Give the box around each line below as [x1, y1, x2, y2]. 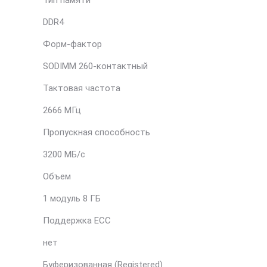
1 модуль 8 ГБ [43, 193, 101, 204]
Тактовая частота [43, 83, 120, 94]
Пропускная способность [43, 127, 150, 138]
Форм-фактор [43, 39, 102, 49]
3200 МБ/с [43, 149, 85, 160]
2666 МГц [43, 105, 81, 116]
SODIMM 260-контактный [43, 61, 148, 72]
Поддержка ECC [43, 215, 111, 226]
